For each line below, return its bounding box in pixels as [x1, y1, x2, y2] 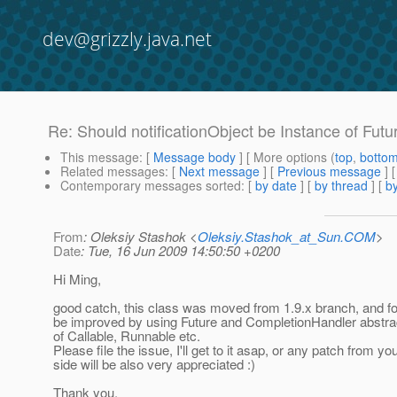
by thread [315, 176, 368, 195]
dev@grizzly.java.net [43, 27, 212, 51]
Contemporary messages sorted [60, 176, 241, 195]
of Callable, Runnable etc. [53, 326, 200, 346]
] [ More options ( [236, 148, 335, 167]
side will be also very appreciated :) [53, 354, 255, 374]
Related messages [60, 162, 165, 181]
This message [60, 148, 139, 167]
